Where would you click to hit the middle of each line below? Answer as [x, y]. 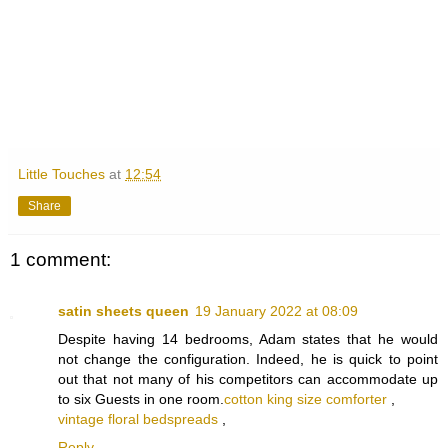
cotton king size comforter [305, 399]
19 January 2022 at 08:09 [276, 311]
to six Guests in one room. [141, 399]
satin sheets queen [123, 311]
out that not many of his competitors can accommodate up [248, 379]
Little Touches [61, 174]
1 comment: [60, 260]
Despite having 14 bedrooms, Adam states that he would [248, 339]
